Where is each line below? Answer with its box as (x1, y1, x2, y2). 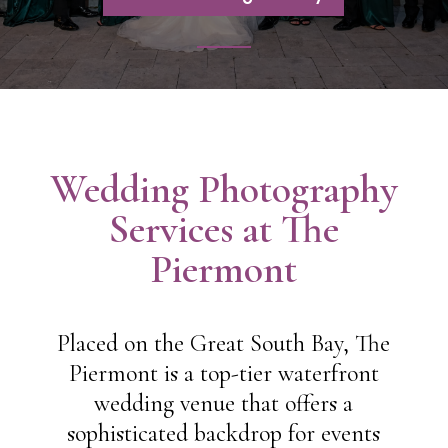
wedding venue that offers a (94, 389, 354, 418)
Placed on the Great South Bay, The (57, 329, 391, 358)
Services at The (108, 205, 339, 253)
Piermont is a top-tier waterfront (68, 359, 379, 388)
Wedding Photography (49, 165, 398, 213)
